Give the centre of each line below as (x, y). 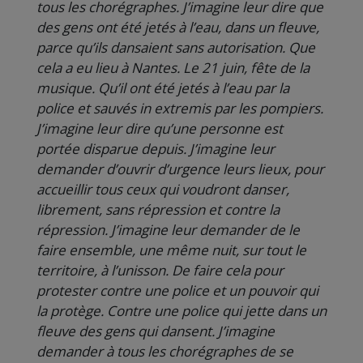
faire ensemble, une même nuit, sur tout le (171, 250)
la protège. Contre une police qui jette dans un (181, 311)
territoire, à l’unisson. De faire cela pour (160, 270)
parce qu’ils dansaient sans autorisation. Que (176, 47)
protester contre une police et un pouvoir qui (177, 290)
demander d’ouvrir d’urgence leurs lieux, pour (180, 169)
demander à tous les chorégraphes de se (165, 351)
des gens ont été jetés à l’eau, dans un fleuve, (178, 27)
